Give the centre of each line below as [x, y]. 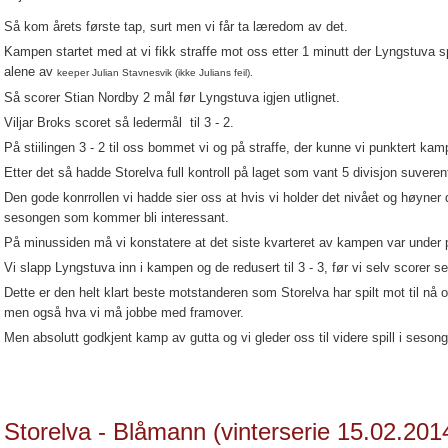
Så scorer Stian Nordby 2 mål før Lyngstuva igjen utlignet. [172, 97]
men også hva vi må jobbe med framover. [124, 312]
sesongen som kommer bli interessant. [116, 217]
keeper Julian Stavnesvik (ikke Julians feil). [155, 72]
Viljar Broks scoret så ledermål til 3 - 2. [119, 122]
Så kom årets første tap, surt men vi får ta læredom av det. [176, 26]
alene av [30, 71]
